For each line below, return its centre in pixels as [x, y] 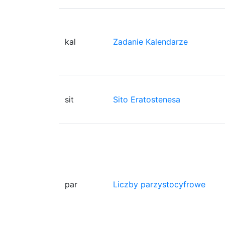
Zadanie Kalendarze [150, 41]
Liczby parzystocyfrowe [159, 184]
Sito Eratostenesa [147, 99]
